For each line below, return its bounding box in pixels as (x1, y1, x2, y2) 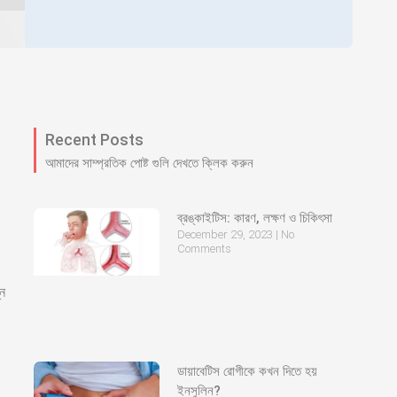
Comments (176, 242, 231, 255)
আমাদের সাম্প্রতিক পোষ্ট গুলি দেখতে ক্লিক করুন (45, 155, 253, 171)
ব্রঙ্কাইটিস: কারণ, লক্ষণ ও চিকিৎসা (176, 210, 332, 226)
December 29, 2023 (176, 228, 276, 241)
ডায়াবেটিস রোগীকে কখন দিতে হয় (176, 362, 317, 379)
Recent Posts (45, 130, 144, 149)
